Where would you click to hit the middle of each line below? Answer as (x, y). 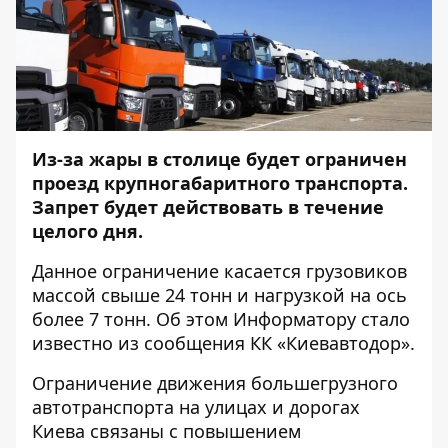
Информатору (294, 319)
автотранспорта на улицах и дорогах (196, 407)
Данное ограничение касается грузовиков (219, 271)
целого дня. (87, 231)
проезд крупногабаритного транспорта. (220, 183)
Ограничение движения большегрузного (215, 383)
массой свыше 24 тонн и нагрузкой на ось (219, 295)
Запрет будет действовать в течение (208, 207)
